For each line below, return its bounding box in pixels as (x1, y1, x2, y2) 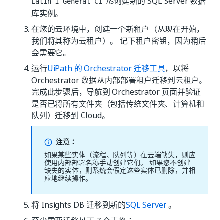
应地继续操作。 (44, 173, 92, 183)
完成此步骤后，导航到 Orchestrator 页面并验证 (31, 86, 201, 98)
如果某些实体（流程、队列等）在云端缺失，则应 (44, 149, 195, 160)
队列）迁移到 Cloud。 (31, 110, 110, 121)
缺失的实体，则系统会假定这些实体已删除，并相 (44, 165, 195, 175)
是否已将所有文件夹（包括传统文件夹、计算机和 (31, 98, 204, 110)
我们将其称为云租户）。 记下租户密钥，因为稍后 (31, 35, 206, 47)
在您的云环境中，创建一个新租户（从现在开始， (31, 23, 204, 35)
